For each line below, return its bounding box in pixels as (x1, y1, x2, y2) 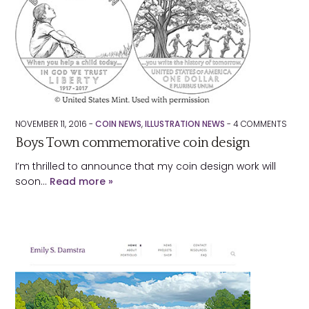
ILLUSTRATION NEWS (145, 118, 226, 130)
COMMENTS (239, 118, 288, 130)
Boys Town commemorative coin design (15, 135, 250, 150)
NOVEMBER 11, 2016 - (15, 118, 96, 130)
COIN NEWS (95, 118, 142, 130)
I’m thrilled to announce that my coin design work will (15, 159, 277, 173)
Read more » (50, 175, 114, 188)
